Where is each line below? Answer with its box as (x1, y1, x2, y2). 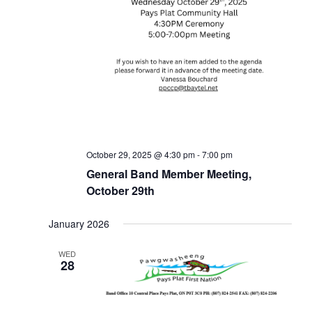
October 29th (86, 182, 155, 199)
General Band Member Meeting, (86, 166, 251, 182)
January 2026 (48, 217, 109, 231)
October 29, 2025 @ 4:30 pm (86, 148, 195, 161)
